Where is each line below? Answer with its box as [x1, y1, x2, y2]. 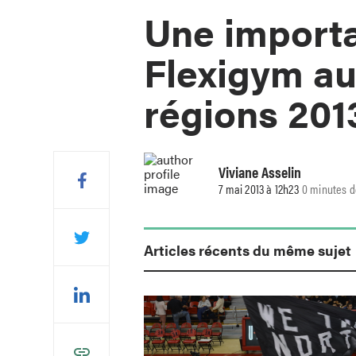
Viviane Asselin [219, 161, 302, 184]
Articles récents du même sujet [144, 239, 352, 260]
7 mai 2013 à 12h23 [219, 180, 299, 199]
